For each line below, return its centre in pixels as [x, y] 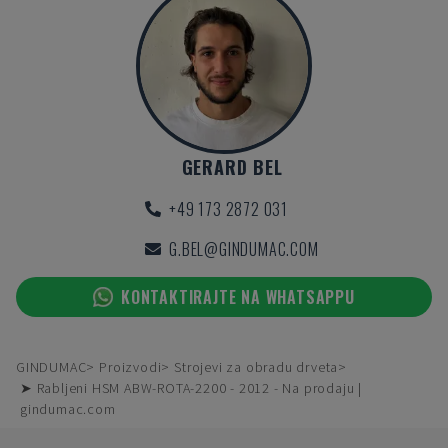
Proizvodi [130, 367]
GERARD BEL [232, 167]
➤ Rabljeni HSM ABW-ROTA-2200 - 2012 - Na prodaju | [191, 388]
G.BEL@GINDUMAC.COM [244, 249]
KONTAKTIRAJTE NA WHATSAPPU [238, 297]
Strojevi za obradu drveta [256, 367]
